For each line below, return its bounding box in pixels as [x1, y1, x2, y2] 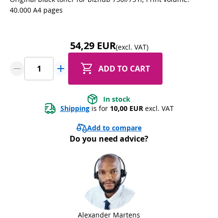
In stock [103, 94, 130, 104]
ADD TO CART [98, 63, 150, 74]
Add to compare [87, 123, 142, 132]
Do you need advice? [70, 133, 148, 144]
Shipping [60, 103, 90, 113]
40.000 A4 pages [10, 5, 63, 15]
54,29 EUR [70, 39, 116, 53]
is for [89, 103, 110, 113]
